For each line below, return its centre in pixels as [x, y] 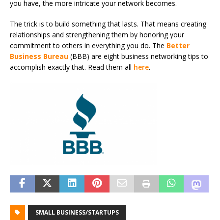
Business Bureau [39, 56]
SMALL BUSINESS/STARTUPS [77, 213]
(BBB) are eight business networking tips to [138, 56]
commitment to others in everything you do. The [88, 46]
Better [178, 46]
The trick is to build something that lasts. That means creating [108, 24]
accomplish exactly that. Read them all [72, 67]
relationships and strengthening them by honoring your [97, 35]
